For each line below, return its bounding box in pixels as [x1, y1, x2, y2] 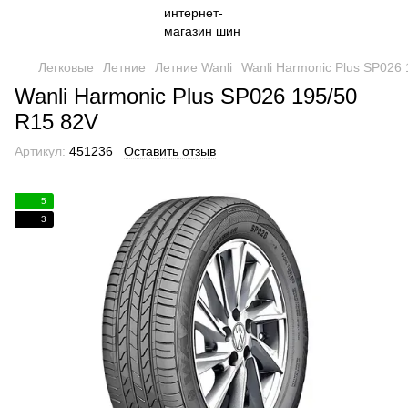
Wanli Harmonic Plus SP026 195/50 [15, 84, 357, 108]
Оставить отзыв [124, 144, 216, 158]
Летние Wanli [155, 60, 232, 75]
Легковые [38, 60, 94, 75]
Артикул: [15, 144, 66, 158]
